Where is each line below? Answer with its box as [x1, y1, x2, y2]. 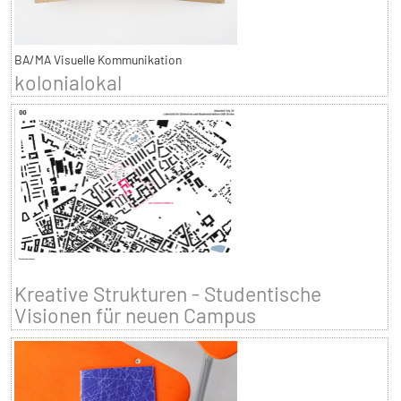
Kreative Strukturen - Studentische [13, 281, 321, 307]
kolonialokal [13, 69, 122, 95]
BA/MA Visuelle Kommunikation [13, 52, 182, 68]
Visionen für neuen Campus [13, 303, 256, 328]
